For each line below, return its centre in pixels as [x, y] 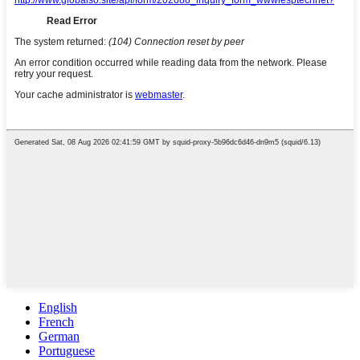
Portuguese [67, 350]
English [58, 307]
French [56, 321]
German [59, 336]
